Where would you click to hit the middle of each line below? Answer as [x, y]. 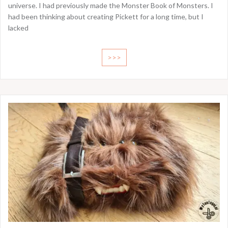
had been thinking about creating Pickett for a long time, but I [106, 17]
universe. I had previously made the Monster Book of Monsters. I [111, 6]
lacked [18, 28]
